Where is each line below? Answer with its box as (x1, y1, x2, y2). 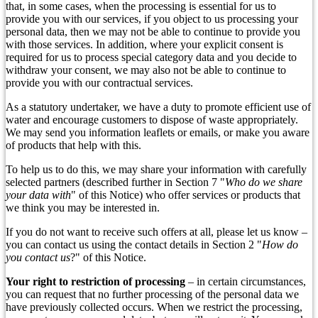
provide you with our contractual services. (6, 77, 193, 89)
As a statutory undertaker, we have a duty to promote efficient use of (6, 101, 311, 114)
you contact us (6, 251, 70, 264)
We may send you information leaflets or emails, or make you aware (6, 126, 309, 139)
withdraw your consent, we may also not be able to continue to (6, 64, 286, 77)
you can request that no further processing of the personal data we (6, 288, 299, 301)
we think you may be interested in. (6, 202, 160, 214)
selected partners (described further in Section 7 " (6, 176, 225, 189)
